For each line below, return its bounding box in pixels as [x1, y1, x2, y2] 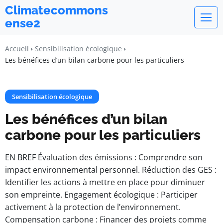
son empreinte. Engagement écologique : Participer [5, 189, 198, 200]
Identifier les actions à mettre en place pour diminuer [5, 177, 205, 188]
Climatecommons [5, 3, 108, 17]
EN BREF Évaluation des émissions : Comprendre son [5, 152, 203, 163]
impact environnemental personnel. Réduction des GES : [5, 164, 217, 175]
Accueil [5, 44, 29, 53]
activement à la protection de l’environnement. [5, 202, 181, 213]
